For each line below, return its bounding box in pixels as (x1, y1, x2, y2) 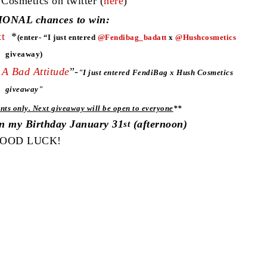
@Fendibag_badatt (97, 32, 167, 42)
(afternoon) (130, 117, 188, 130)
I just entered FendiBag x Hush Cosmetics (83, 68, 234, 77)
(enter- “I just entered (17, 32, 98, 42)
